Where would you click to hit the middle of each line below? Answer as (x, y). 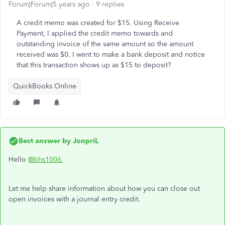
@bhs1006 (45, 159)
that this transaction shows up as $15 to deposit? (94, 65)
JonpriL (85, 141)
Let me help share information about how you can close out (104, 189)
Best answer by (45, 141)
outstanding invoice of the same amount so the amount (105, 44)
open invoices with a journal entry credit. (74, 199)
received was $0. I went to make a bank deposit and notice (111, 54)
